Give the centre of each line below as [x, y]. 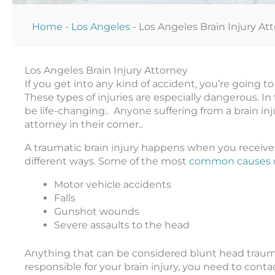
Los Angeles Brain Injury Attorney [106, 70]
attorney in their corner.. [83, 124]
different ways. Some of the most [107, 161]
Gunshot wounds [97, 211]
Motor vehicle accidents [113, 184]
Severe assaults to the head [122, 225]
